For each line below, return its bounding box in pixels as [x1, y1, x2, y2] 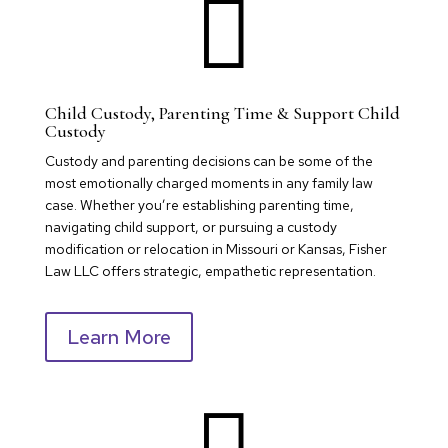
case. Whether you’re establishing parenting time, [44, 195, 354, 214]
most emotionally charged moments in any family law [44, 173, 373, 192]
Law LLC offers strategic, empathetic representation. [44, 261, 376, 280]
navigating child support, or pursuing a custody [44, 217, 337, 236]
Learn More [66, 323, 171, 350]
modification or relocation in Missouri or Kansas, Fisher [44, 239, 387, 258]
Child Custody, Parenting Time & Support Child [44, 101, 400, 124]
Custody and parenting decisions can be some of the [44, 151, 373, 170]
